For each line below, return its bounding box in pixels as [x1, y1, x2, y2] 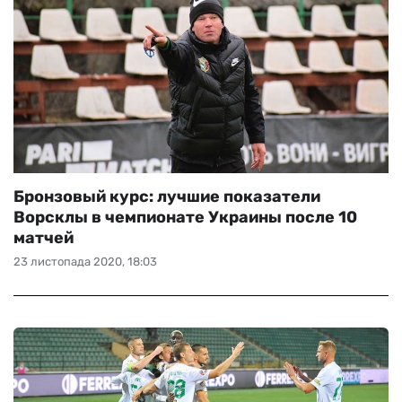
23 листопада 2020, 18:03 [13, 255, 157, 268]
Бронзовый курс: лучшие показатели [13, 187, 320, 206]
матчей [13, 228, 74, 248]
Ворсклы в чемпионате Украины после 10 [13, 207, 357, 227]
